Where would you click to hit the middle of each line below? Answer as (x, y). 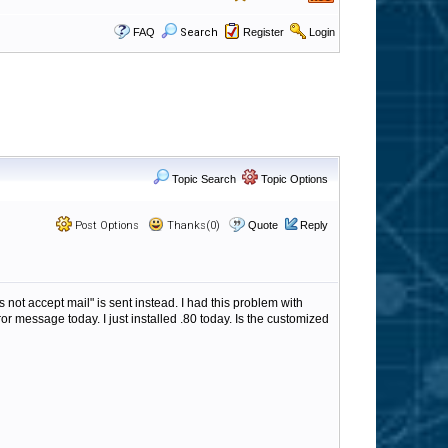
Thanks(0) (192, 225)
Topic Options (293, 179)
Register (263, 32)
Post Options (105, 225)
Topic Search (202, 179)
